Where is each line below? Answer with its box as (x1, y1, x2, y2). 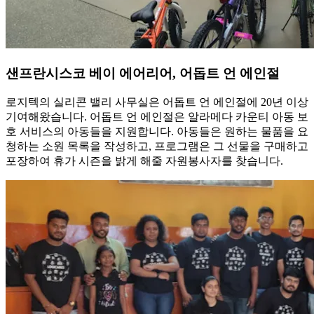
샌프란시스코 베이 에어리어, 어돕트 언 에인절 (6, 65, 280, 81)
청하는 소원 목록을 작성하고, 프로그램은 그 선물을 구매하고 (6, 140, 308, 153)
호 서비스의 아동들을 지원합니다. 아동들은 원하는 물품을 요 (6, 125, 308, 138)
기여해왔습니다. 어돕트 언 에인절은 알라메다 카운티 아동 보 (6, 111, 308, 123)
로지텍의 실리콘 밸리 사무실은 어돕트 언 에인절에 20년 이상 (6, 96, 308, 109)
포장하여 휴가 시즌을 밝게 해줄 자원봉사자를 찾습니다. (6, 155, 283, 168)
